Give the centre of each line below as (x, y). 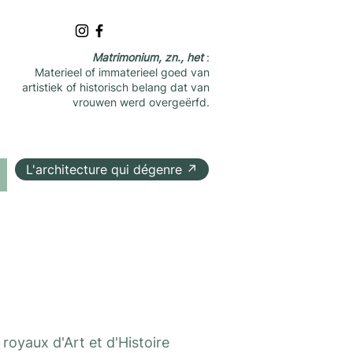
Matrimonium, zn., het (149, 57)
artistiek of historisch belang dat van (116, 87)
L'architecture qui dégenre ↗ (112, 169)
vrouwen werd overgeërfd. (141, 102)
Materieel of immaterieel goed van (122, 72)
